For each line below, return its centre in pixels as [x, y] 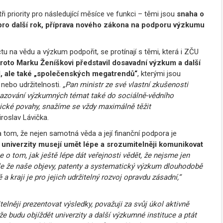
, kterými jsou [159, 73]
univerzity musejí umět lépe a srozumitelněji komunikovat [102, 144]
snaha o [189, 14]
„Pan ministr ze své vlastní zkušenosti [124, 84]
